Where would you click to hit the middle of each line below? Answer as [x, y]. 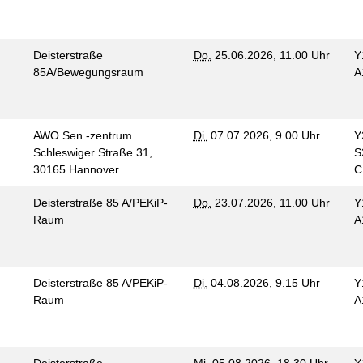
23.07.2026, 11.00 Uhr [270, 203]
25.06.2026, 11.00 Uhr [270, 55]
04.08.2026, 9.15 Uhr [267, 283]
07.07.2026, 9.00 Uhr [267, 135]
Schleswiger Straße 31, [92, 152]
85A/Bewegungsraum [90, 72]
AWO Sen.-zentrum [82, 135]
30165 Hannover [77, 169]
